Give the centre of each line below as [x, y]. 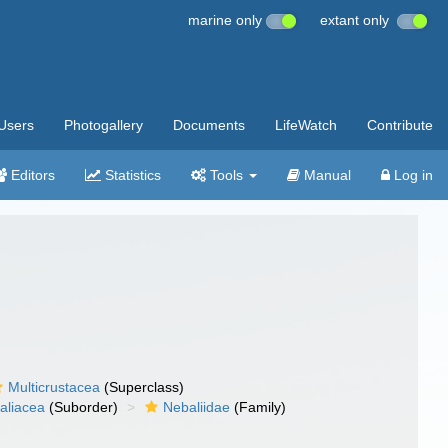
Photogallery [103, 125]
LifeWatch [306, 125]
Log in [411, 175]
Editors [31, 175]
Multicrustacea [54, 387]
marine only [227, 20]
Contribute [400, 125]
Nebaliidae [197, 407]
